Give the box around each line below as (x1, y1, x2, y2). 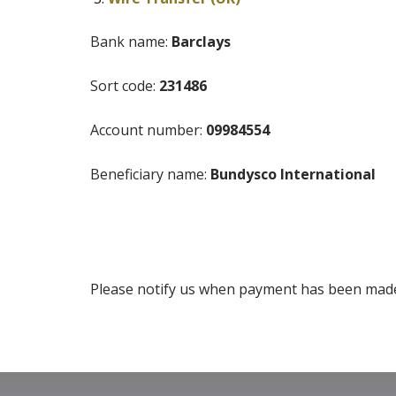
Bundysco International (210, 164, 376, 185)
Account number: (90, 120, 206, 141)
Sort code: (90, 76, 159, 96)
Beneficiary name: (90, 164, 210, 185)
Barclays (171, 32, 231, 52)
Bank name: (90, 32, 171, 52)
